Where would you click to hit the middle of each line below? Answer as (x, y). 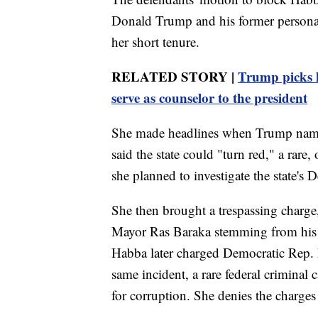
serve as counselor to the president (209, 98)
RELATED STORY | (175, 77)
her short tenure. (155, 42)
